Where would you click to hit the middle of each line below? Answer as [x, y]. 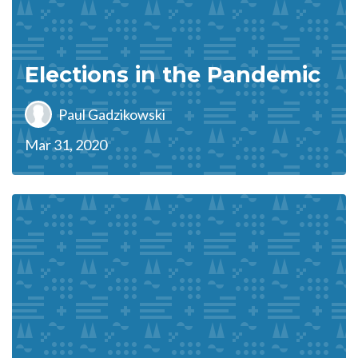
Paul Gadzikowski [112, 114]
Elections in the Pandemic [173, 75]
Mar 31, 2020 [66, 145]
